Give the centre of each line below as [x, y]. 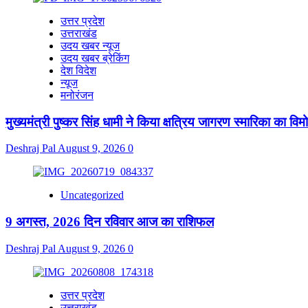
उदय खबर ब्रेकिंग [95, 58]
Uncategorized [92, 195]
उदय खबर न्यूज [90, 45]
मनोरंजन [77, 95]
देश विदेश [78, 70]
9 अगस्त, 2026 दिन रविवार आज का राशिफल [110, 221]
